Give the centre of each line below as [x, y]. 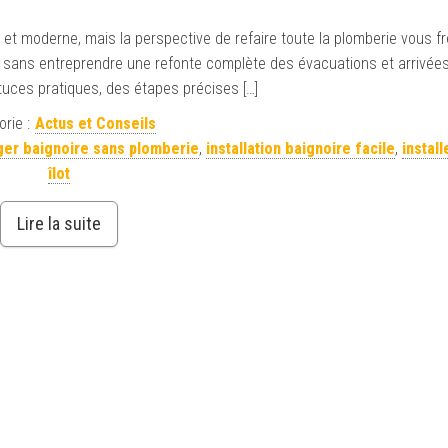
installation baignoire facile [300, 148]
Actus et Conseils [95, 123]
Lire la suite [58, 223]
